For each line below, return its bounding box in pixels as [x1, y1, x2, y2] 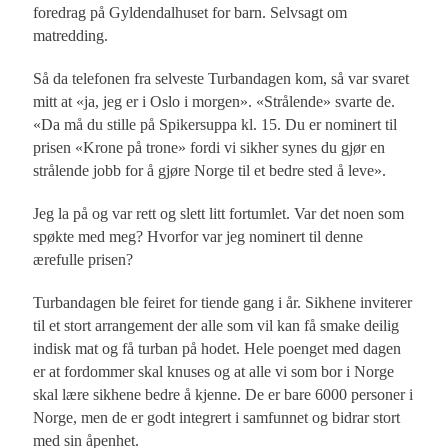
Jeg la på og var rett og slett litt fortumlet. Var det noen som [33, 205, 405, 223]
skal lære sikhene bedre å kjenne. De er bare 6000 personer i [33, 386, 414, 404]
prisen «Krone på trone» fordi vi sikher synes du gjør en [33, 139, 386, 157]
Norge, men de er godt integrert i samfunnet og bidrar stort [33, 409, 401, 427]
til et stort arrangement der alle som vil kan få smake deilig [33, 317, 400, 335]
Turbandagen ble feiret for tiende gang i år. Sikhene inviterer [33, 294, 413, 312]
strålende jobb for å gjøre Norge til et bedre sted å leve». [33, 162, 387, 180]
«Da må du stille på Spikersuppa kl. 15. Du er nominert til [33, 116, 398, 134]
